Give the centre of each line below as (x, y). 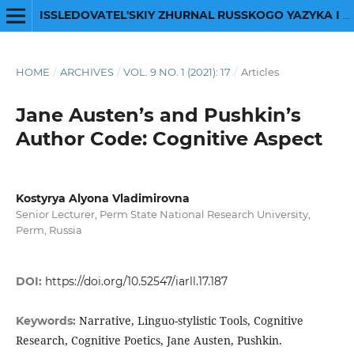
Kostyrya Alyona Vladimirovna (102, 198)
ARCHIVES (87, 72)
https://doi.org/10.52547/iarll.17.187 (136, 282)
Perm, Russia (49, 230)
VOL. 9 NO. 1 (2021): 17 (177, 72)
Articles (260, 72)
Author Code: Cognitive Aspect (169, 138)
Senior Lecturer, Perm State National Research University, (163, 214)
